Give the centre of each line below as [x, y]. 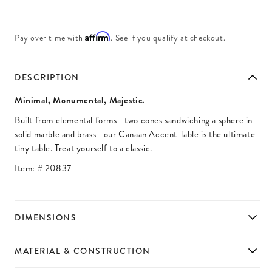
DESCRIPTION [47, 77]
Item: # [30, 168]
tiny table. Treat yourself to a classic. [84, 148]
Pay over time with [50, 38]
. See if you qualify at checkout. [168, 38]
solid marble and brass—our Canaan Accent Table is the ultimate [135, 134]
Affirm [98, 36]
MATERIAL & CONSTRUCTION [83, 251]
